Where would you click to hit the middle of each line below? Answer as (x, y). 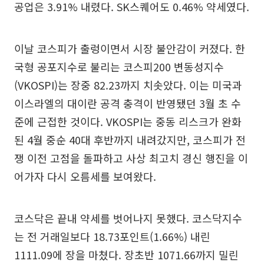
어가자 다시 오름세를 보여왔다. (85, 176)
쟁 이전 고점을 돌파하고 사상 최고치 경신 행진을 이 (131, 158)
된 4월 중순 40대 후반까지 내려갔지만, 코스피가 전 (130, 140)
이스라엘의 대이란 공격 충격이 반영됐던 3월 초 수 (128, 103)
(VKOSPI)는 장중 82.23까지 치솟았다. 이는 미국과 (128, 85)
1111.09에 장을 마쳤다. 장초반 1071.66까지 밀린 (126, 255)
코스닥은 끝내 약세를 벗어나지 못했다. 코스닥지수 (128, 218)
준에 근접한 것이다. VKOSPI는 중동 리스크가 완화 (128, 122)
